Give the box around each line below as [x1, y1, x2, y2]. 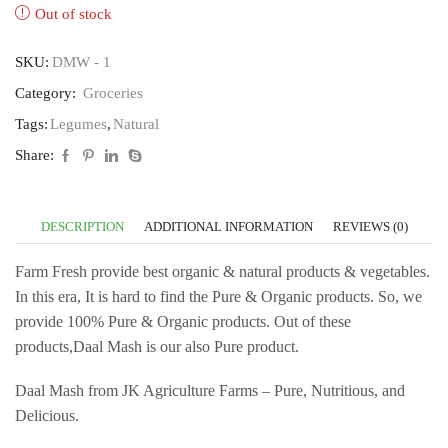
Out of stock [35, 6, 112, 23]
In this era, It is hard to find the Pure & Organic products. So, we [15, 288, 422, 306]
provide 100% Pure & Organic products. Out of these [15, 313, 351, 331]
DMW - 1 [52, 54, 111, 71]
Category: [15, 85, 80, 102]
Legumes [50, 116, 107, 133]
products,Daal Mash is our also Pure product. [15, 338, 299, 356]
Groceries [83, 85, 143, 102]
